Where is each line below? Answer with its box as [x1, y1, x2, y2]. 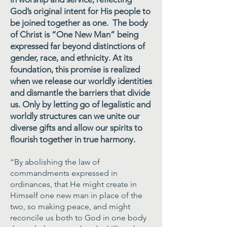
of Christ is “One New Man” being [10, 29, 138, 40]
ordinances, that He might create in [10, 179, 137, 189]
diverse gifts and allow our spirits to [10, 123, 142, 133]
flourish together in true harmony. [10, 134, 135, 144]
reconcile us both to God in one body [10, 213, 146, 222]
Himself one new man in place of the [10, 191, 142, 200]
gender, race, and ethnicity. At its [10, 53, 132, 63]
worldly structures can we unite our [10, 111, 140, 121]
